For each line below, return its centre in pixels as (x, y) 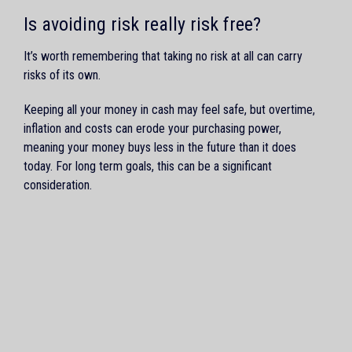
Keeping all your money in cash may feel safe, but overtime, (169, 109)
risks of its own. (62, 75)
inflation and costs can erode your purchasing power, (152, 128)
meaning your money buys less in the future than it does (160, 147)
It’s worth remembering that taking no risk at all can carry (163, 56)
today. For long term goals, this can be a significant (148, 166)
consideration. (58, 185)
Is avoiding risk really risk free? (142, 24)
